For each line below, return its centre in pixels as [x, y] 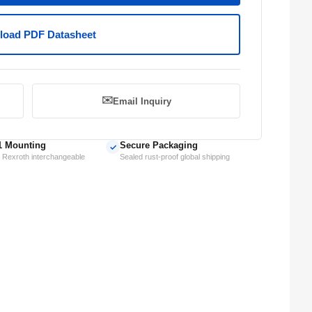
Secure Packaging [159, 145]
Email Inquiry [142, 101]
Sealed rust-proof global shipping [175, 157]
